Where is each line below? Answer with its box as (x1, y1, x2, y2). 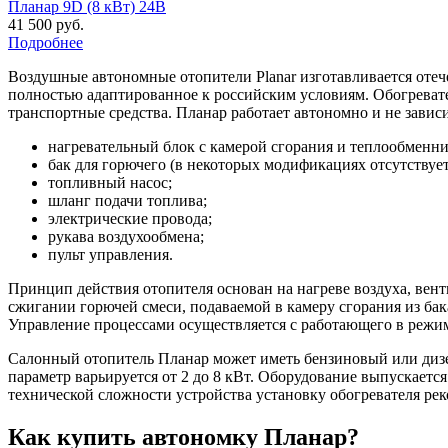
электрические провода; (48, 209, 212, 227)
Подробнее (8, 33, 83, 51)
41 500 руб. (8, 15, 84, 33)
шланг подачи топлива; (48, 191, 207, 209)
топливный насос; (48, 173, 172, 191)
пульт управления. (48, 245, 173, 263)
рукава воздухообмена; (48, 227, 204, 245)
